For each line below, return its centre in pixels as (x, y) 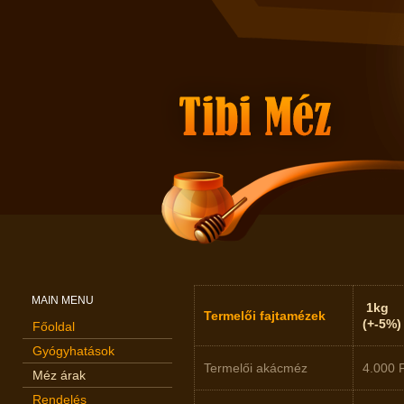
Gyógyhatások (73, 351)
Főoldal (54, 326)
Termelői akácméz (256, 368)
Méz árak (59, 375)
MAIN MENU (63, 300)
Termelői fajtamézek (265, 316)
